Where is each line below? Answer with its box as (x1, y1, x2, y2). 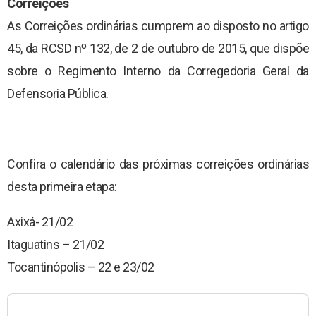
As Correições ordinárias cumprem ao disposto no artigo (7, 18, 309, 33)
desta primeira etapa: (7, 178, 117, 194)
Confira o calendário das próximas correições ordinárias (7, 156, 309, 171)
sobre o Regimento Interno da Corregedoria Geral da (7, 63, 309, 78)
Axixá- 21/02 (7, 214, 73, 229)
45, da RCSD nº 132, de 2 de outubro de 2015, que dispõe (7, 40, 309, 56)
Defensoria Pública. (7, 85, 109, 101)
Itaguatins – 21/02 (7, 236, 104, 252)
